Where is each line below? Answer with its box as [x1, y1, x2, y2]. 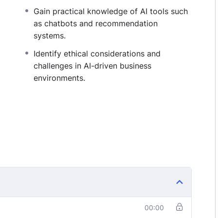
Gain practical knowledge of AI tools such [34, 6, 188, 16]
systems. [34, 30, 66, 40]
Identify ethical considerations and [34, 48, 161, 58]
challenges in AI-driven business [34, 60, 152, 71]
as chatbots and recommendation [34, 18, 158, 28]
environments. [34, 73, 86, 83]
